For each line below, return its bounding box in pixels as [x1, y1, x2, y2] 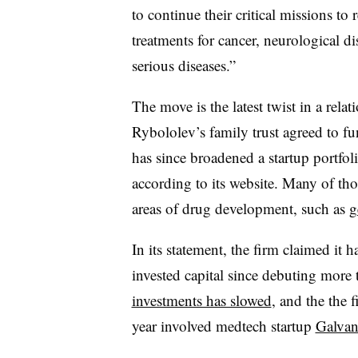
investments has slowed [131, 289, 272, 310]
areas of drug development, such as [131, 197, 349, 218]
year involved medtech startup [131, 315, 316, 336]
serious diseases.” [131, 54, 236, 75]
